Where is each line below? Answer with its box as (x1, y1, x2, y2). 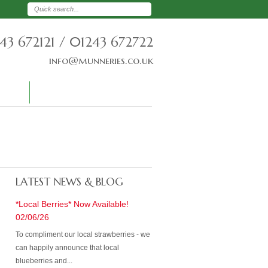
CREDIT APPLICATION (46, 89, 114, 96)
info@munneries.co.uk (49, 54, 153, 67)
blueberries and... (16, 257, 72, 265)
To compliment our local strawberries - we (16, 230, 150, 239)
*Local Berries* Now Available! (16, 199, 129, 209)
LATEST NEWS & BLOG (16, 175, 123, 188)
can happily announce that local (16, 243, 119, 252)
